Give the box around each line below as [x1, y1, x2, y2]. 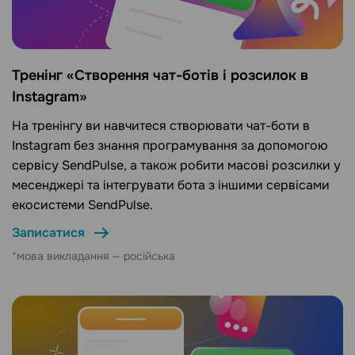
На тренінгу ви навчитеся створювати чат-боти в [12, 117, 310, 135]
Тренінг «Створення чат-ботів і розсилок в [12, 67, 308, 85]
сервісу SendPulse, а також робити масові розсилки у [12, 157, 341, 174]
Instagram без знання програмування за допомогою [12, 137, 328, 155]
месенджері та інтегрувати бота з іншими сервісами [12, 177, 330, 194]
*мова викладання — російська [12, 249, 175, 264]
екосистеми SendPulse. [12, 197, 153, 214]
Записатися [12, 224, 85, 242]
